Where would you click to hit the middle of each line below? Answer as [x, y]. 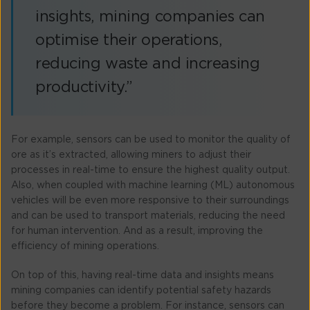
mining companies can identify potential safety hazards [141, 290]
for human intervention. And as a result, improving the [137, 231]
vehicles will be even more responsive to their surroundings [150, 200]
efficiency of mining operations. [85, 246]
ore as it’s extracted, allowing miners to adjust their [131, 155]
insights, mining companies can [150, 16]
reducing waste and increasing [148, 63]
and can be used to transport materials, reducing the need [148, 216]
